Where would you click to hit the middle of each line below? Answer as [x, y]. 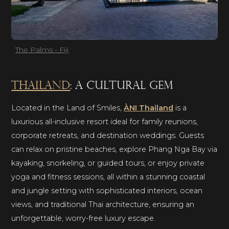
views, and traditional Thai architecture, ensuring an [103, 205]
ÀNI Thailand [149, 108]
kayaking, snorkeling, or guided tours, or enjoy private [108, 163]
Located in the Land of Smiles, [68, 108]
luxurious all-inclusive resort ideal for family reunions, [105, 122]
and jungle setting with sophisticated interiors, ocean [107, 191]
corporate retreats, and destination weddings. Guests [108, 136]
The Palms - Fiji [42, 50]
